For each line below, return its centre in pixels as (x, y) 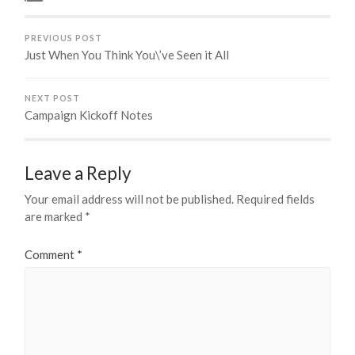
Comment (51, 255)
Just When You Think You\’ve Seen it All (127, 55)
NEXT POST (53, 99)
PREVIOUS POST (64, 38)
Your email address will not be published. (130, 199)
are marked (55, 217)
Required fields (276, 199)
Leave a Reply (78, 174)
